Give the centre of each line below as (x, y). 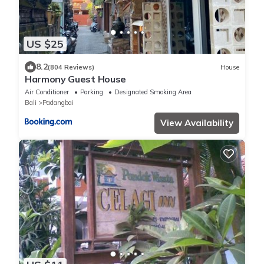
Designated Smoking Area (153, 92)
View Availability (197, 123)
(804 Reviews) (71, 67)
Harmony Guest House (75, 79)
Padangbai (58, 103)
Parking (92, 92)
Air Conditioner (47, 92)
